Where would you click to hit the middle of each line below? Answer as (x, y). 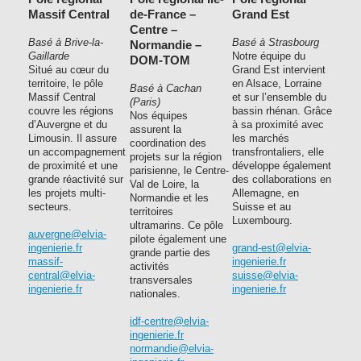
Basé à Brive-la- (66, 42)
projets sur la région (176, 157)
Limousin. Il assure (73, 138)
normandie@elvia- (172, 349)
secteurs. (50, 207)
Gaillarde (49, 56)
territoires (151, 212)
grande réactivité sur (76, 179)
